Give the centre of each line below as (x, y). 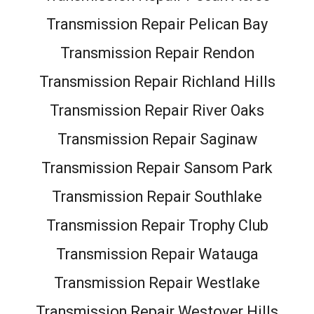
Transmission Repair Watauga (157, 254)
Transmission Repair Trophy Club (157, 225)
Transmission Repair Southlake (157, 196)
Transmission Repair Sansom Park (157, 168)
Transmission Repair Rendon (157, 53)
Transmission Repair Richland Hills (157, 81)
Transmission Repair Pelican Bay (157, 24)
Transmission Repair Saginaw (157, 139)
